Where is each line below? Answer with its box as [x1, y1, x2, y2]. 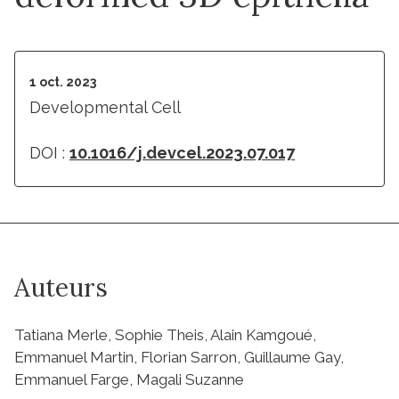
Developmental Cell [29, 97, 181, 117]
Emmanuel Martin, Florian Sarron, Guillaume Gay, [14, 347, 344, 366]
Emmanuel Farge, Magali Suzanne [14, 370, 244, 388]
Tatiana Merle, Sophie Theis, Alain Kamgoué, [14, 325, 316, 344]
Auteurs [14, 271, 108, 304]
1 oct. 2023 [29, 74, 96, 89]
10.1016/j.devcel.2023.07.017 [69, 142, 295, 162]
